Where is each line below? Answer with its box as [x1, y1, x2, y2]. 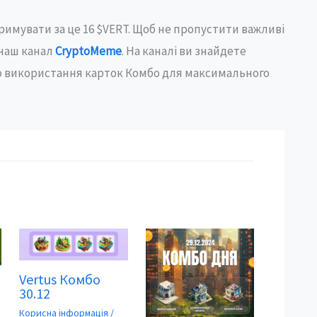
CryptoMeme [54, 43, 122, 59]
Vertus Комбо [19, 270, 101, 289]
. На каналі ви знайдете [121, 43, 246, 59]
